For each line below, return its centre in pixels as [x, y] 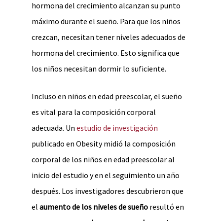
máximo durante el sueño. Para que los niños [106, 21]
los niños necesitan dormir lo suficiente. [99, 69]
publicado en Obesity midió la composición [104, 144]
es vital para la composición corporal [94, 112]
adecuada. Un [54, 128]
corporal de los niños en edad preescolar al [103, 159]
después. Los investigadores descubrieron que [108, 191]
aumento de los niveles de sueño [94, 207]
